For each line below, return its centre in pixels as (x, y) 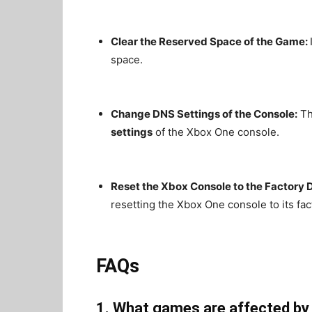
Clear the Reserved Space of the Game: (210, 41)
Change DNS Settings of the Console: (204, 114)
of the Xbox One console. (216, 132)
